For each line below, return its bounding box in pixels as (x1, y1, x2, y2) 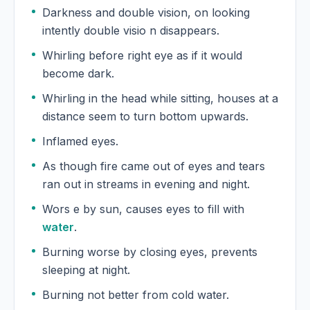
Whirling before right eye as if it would (42, 48, 242, 63)
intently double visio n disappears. (160, 24, 219, 38)
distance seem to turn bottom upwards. (42, 109, 248, 124)
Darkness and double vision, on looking (42, 6, 250, 20)
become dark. (42, 66, 114, 81)
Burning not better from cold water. (108, 288, 229, 302)
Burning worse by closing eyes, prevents (42, 245, 257, 259)
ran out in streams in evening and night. (42, 177, 250, 192)
